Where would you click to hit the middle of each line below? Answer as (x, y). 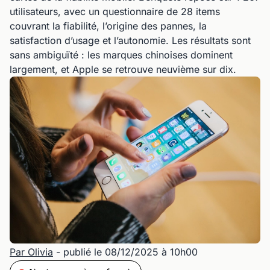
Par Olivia (31, 252)
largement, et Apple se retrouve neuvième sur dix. (123, 69)
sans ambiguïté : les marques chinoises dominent (121, 55)
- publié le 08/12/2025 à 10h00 (125, 252)
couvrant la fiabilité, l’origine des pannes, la (108, 26)
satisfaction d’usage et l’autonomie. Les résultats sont (130, 40)
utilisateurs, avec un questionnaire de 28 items (115, 11)
